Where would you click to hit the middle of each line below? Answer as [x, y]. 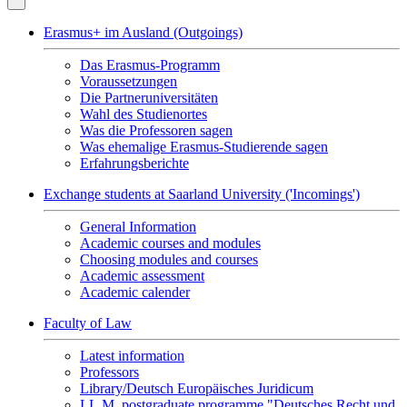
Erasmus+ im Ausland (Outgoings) [143, 32]
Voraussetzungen [129, 81]
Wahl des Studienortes [144, 114]
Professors [109, 372]
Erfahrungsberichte [134, 163]
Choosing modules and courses [169, 259]
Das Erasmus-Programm [150, 65]
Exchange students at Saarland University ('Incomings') [202, 194]
